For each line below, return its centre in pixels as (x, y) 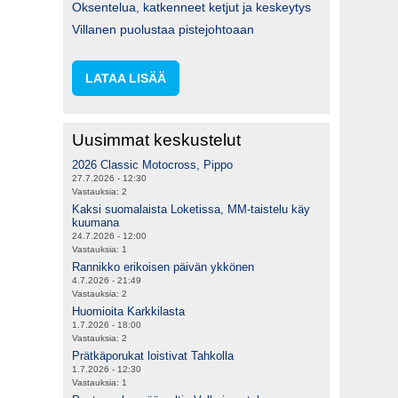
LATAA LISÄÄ (126, 78)
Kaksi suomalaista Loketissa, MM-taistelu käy (191, 209)
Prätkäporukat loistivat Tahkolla (153, 355)
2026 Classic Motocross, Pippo (152, 164)
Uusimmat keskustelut (156, 139)
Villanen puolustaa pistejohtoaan (163, 29)
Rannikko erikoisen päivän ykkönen (163, 267)
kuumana (96, 222)
